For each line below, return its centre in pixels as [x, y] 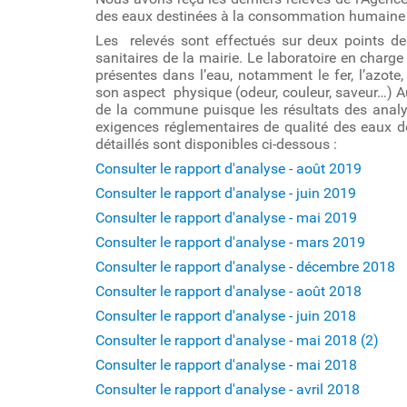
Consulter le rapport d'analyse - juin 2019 [226, 193]
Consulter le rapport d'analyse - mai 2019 [226, 218]
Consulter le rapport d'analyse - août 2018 [228, 291]
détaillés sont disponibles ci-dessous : [216, 144]
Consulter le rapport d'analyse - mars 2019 [230, 242]
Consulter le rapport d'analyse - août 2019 [228, 169]
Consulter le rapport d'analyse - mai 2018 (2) [237, 340]
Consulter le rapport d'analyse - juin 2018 [226, 316]
